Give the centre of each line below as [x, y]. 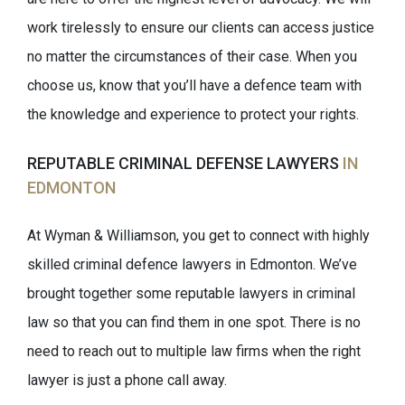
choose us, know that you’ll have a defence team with [194, 85]
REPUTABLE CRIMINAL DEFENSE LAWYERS [185, 163]
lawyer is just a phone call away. [127, 380]
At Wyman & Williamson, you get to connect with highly [198, 235]
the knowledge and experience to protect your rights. [193, 114]
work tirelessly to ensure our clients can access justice [201, 28]
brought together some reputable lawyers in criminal [191, 293]
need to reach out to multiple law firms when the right [194, 351]
